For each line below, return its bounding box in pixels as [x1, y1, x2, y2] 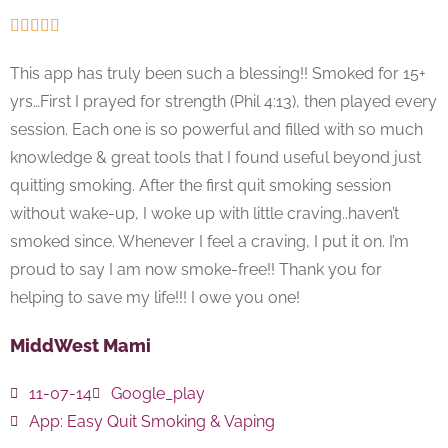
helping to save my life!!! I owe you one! [10, 288, 300, 308]
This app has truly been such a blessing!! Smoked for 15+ [10, 64, 426, 84]
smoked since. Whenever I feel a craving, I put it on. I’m [10, 232, 409, 252]
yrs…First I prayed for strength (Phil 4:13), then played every [10, 92, 437, 112]
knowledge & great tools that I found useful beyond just [10, 148, 421, 168]
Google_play [111, 384, 205, 404]
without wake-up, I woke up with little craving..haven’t [10, 204, 399, 224]
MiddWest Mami [10, 335, 151, 357]
